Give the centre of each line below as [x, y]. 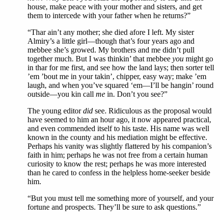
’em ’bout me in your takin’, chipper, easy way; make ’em [117, 76]
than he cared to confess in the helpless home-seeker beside [119, 173]
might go [198, 59]
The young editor [55, 111]
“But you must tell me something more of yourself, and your [121, 198]
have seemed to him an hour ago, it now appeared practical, [119, 120]
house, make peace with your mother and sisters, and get [115, 7]
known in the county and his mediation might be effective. [117, 137]
